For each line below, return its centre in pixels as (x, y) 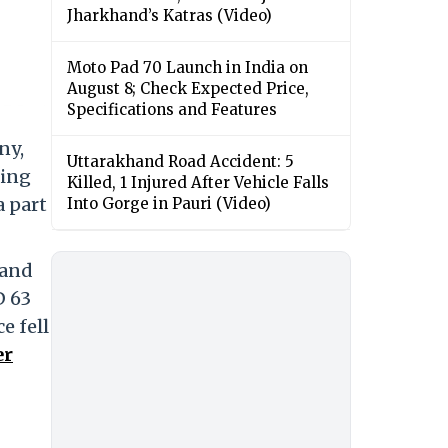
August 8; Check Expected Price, (188, 89)
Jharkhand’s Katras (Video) (169, 16)
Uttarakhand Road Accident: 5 (180, 162)
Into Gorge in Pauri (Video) (169, 204)
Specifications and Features (172, 110)
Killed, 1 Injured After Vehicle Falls (198, 183)
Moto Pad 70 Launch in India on (187, 68)
